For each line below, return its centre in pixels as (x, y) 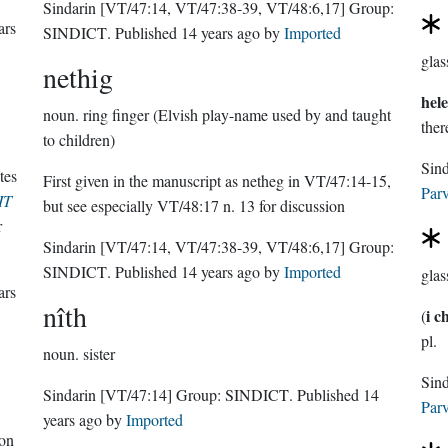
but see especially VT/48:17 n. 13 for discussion (194, 205)
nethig (78, 77)
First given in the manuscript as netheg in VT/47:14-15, (217, 180)
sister (99, 353)
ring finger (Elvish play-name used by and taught (237, 114)
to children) (79, 139)
